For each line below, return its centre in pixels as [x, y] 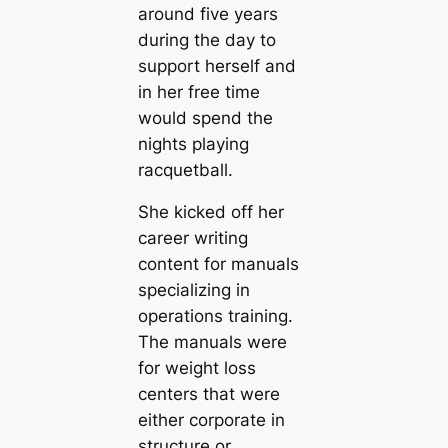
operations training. [215, 316]
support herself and [216, 65]
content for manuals [218, 264]
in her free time [198, 91]
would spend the [205, 117]
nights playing [193, 143]
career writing [192, 238]
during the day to [206, 39]
